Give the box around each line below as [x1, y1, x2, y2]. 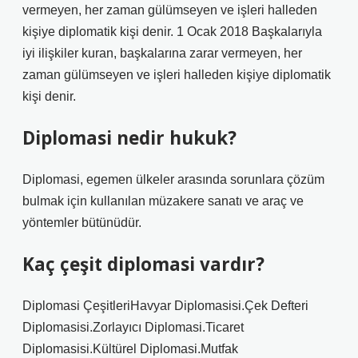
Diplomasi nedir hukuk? [22, 125, 237, 150]
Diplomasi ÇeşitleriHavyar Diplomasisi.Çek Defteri [22, 299, 308, 312]
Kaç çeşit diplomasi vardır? [22, 252, 265, 276]
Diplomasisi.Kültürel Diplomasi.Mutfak [22, 342, 238, 356]
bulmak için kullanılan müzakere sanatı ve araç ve [22, 194, 304, 208]
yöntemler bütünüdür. [22, 216, 141, 229]
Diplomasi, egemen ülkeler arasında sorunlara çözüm [22, 173, 324, 186]
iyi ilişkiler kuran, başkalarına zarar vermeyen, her [22, 46, 302, 60]
